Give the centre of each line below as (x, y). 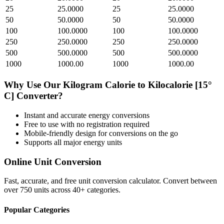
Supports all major (54, 142)
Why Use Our (33, 85)
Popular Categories (37, 209)
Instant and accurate (56, 115)
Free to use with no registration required (87, 124)
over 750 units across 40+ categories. (62, 190)
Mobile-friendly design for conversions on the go (101, 133)
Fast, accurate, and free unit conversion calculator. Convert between (110, 181)
